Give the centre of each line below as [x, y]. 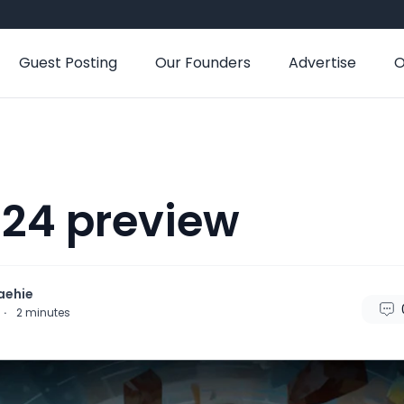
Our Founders [203, 63]
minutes [48, 312]
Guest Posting [68, 63]
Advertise [322, 63]
